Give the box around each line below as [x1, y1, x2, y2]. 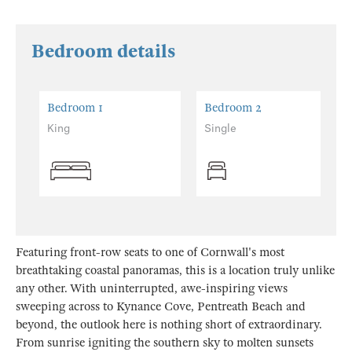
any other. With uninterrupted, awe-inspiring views [16, 280, 288, 295]
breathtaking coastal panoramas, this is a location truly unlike [16, 262, 335, 277]
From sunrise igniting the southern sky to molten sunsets [16, 335, 313, 350]
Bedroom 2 [204, 100, 262, 115]
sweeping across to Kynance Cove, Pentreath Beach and [16, 299, 306, 313]
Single [204, 121, 236, 135]
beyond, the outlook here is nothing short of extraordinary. [16, 317, 322, 332]
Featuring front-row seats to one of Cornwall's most [16, 244, 284, 259]
